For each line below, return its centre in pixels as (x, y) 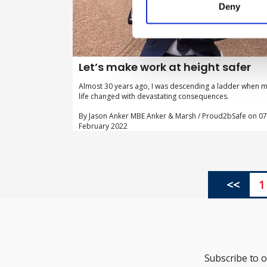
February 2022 (103, 126)
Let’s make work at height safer (165, 67)
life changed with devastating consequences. (154, 96)
